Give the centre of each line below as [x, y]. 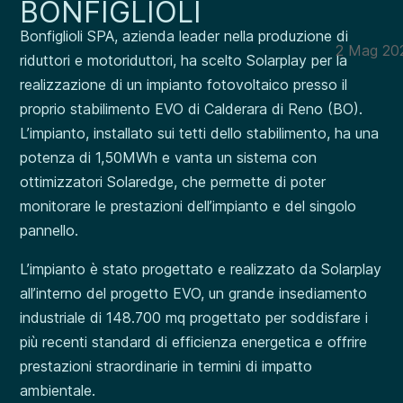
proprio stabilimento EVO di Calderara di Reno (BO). [192, 109]
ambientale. [58, 390]
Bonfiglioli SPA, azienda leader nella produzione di [184, 36]
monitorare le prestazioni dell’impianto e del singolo [188, 206]
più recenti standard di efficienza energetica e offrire [194, 342]
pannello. [49, 230]
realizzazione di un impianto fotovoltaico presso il [184, 85]
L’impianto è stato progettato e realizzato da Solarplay [201, 269]
